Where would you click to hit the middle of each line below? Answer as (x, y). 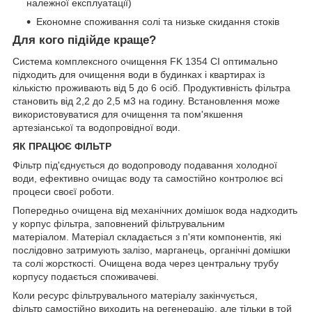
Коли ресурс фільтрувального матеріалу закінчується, (135, 295)
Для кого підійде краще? (84, 40)
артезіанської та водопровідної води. (96, 127)
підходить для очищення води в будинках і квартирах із (139, 74)
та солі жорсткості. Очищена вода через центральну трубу (146, 263)
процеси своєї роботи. (65, 191)
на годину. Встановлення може (208, 101)
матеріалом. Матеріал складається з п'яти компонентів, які (147, 236)
